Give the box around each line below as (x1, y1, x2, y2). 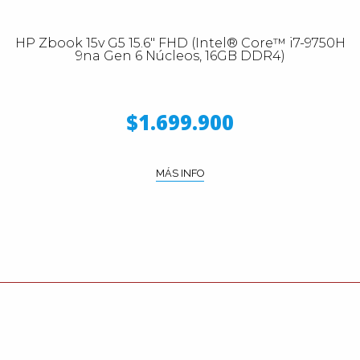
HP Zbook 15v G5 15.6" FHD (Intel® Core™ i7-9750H (14, 35, 346, 51)
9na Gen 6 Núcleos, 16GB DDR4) (75, 47, 285, 63)
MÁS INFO (156, 166, 204, 179)
